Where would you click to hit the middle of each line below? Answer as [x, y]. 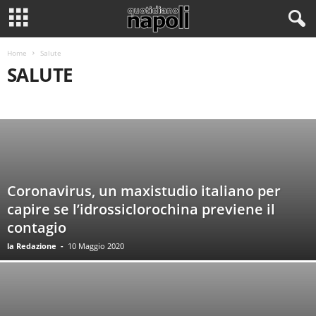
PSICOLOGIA [36, 99]
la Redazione [32, 246]
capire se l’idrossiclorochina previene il [141, 209]
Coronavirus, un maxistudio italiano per [144, 191]
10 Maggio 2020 [96, 246]
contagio [37, 227]
